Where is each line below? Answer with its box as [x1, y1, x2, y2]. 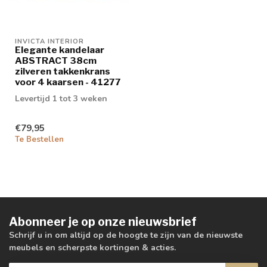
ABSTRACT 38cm [15, 54, 97, 66]
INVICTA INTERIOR [15, 36, 84, 46]
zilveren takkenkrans [15, 65, 110, 77]
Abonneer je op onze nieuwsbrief [9, 215, 197, 229]
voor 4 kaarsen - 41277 [15, 76, 121, 88]
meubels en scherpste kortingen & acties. [9, 242, 176, 254]
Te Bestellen [15, 134, 64, 145]
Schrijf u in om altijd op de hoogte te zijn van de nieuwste [9, 229, 243, 241]
